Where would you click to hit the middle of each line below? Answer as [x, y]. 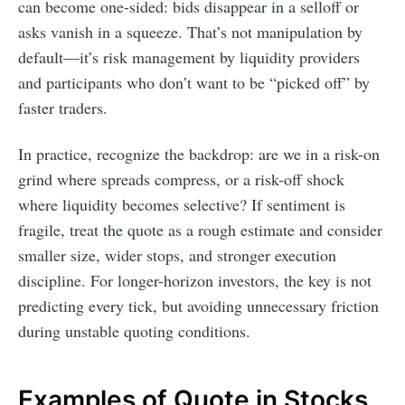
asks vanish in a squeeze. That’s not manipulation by [190, 31]
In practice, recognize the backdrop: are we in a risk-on [199, 153]
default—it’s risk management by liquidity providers [189, 57]
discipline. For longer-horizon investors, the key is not [195, 280]
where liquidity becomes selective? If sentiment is [182, 204]
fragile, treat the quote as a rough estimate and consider [200, 229]
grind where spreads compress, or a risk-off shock [181, 179]
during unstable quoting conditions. [134, 330]
